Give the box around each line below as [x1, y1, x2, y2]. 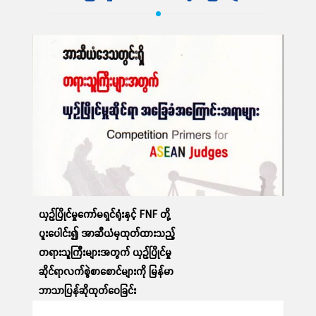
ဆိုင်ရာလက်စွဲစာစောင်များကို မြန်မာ [39, 265, 174, 279]
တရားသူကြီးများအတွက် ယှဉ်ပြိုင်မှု [39, 245, 171, 260]
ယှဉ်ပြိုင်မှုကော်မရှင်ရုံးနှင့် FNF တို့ [39, 207, 170, 221]
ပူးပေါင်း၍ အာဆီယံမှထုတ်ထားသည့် [39, 226, 175, 241]
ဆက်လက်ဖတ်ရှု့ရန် [128, 167, 188, 178]
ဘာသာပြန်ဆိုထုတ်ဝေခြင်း [39, 284, 136, 298]
